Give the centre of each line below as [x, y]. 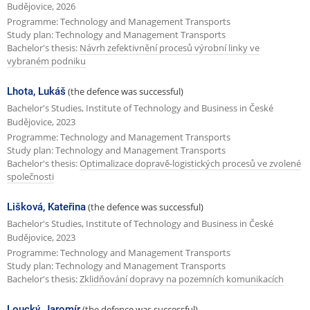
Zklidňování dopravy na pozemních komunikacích [182, 279]
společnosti [30, 176]
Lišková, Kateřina [46, 207]
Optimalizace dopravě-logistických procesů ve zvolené [190, 163]
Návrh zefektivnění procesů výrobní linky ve [170, 47]
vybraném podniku [46, 61]
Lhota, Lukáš [36, 92]
